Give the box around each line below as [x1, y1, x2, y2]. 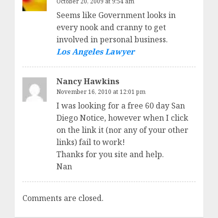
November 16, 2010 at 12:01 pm [56, 88, 145, 96]
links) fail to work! [56, 137, 125, 148]
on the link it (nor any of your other [56, 125, 188, 136]
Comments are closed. [22, 193, 104, 204]
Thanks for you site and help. [56, 149, 164, 160]
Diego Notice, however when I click [56, 112, 188, 124]
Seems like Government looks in [56, 10, 176, 21]
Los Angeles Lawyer [56, 46, 134, 57]
